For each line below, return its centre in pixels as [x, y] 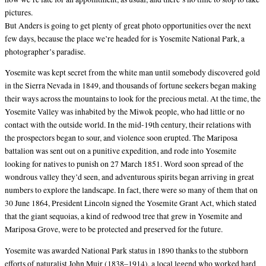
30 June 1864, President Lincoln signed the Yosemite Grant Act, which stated [131, 203]
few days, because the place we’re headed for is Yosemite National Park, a [125, 38]
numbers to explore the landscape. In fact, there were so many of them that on [131, 190]
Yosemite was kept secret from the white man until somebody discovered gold [132, 73]
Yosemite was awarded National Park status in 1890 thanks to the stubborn [126, 250]
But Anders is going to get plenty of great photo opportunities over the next [128, 25]
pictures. [19, 12]
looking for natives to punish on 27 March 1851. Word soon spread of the [124, 164]
